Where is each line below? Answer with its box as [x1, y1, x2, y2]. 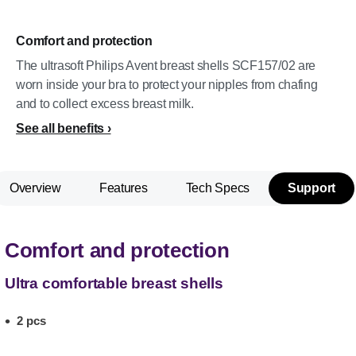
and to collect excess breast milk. [16, 97, 194, 110]
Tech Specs [185, 181, 250, 195]
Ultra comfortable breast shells [5, 275, 223, 292]
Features [99, 181, 148, 195]
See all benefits [16, 122, 104, 135]
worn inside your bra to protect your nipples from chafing [16, 78, 318, 91]
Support [288, 181, 336, 195]
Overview [10, 181, 61, 195]
